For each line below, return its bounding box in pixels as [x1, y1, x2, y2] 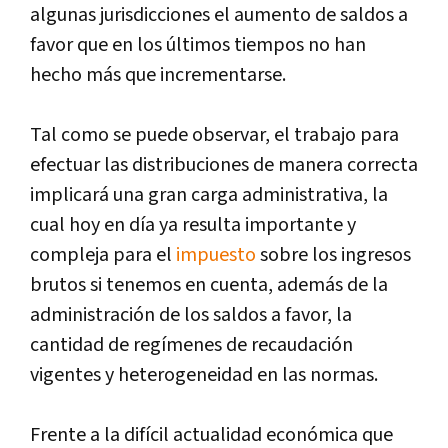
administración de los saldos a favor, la [30, 301, 352, 328]
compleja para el [30, 241, 176, 268]
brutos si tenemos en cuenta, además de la [30, 271, 388, 298]
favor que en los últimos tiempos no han [30, 31, 366, 58]
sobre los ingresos [256, 241, 411, 268]
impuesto [176, 241, 256, 268]
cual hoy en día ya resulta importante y [30, 211, 356, 238]
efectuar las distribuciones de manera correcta [30, 151, 418, 178]
